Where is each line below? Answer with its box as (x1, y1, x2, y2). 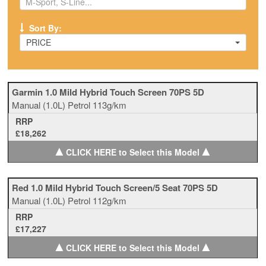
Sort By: (27, 22, 62, 34)
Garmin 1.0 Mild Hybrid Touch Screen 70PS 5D (12, 85, 205, 99)
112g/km (93, 194, 127, 207)
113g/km (93, 99, 127, 111)
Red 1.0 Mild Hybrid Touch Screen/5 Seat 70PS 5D (12, 181, 218, 194)
